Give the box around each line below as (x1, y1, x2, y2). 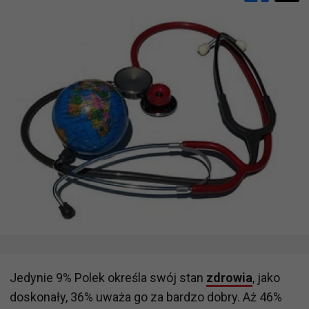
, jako (252, 270, 280, 285)
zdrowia (206, 270, 252, 285)
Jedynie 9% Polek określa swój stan (10, 270, 206, 285)
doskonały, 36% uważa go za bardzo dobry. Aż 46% (10, 289, 282, 304)
